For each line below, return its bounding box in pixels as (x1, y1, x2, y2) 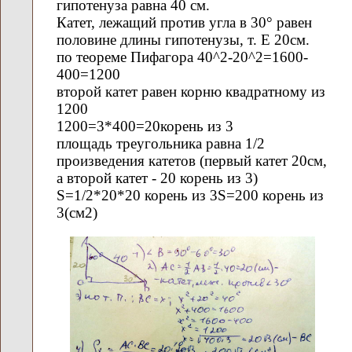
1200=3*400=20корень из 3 (57, 118, 233, 135)
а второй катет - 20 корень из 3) (57, 170, 258, 187)
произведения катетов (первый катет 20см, (57, 152, 327, 170)
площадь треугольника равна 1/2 (57, 135, 265, 152)
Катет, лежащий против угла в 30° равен (57, 14, 312, 31)
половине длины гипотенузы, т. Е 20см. (57, 31, 310, 49)
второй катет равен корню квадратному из (57, 83, 325, 101)
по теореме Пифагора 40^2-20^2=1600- (57, 49, 308, 66)
